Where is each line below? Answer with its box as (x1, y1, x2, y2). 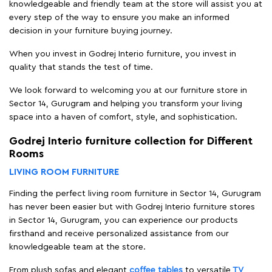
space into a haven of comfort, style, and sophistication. (9, 112, 237, 121)
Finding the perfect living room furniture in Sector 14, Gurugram (9, 189, 261, 198)
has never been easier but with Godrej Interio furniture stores (9, 202, 255, 211)
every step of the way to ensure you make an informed (9, 13, 229, 22)
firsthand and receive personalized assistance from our (9, 229, 229, 238)
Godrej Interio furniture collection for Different (9, 135, 253, 146)
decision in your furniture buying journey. (9, 26, 172, 35)
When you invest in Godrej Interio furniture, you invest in (9, 49, 236, 58)
